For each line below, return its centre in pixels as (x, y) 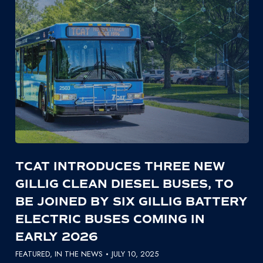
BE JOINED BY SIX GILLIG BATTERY (131, 201)
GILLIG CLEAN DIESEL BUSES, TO (124, 184)
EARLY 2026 (56, 237)
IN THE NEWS (78, 254)
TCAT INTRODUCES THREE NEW (120, 166)
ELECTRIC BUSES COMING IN (110, 219)
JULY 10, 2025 (135, 254)
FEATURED (32, 254)
